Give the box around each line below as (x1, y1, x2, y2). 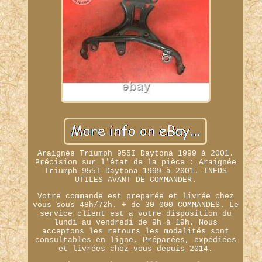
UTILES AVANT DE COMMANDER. (74, 175, 196, 184)
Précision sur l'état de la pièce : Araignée (35, 157, 236, 167)
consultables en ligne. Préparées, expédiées (35, 235, 236, 244)
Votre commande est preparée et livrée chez (37, 191, 234, 201)
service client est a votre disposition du (39, 209, 232, 218)
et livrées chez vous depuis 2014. (58, 244, 213, 253)
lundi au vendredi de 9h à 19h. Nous (53, 218, 218, 227)
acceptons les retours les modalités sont (42, 226, 229, 236)
